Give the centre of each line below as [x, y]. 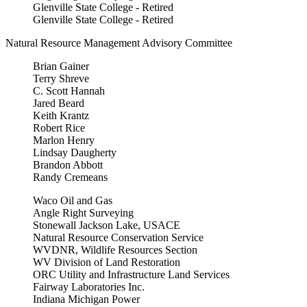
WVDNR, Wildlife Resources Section [115, 250]
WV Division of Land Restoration [107, 262]
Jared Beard [59, 103]
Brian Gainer [61, 66]
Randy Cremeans [70, 177]
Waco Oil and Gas [73, 201]
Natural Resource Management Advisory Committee [119, 43]
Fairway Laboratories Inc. [89, 287]
